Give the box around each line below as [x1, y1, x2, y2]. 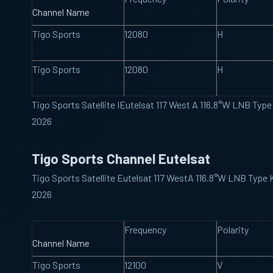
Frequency [124, 224, 166, 235]
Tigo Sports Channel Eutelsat [32, 150, 210, 167]
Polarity [217, 224, 249, 235]
